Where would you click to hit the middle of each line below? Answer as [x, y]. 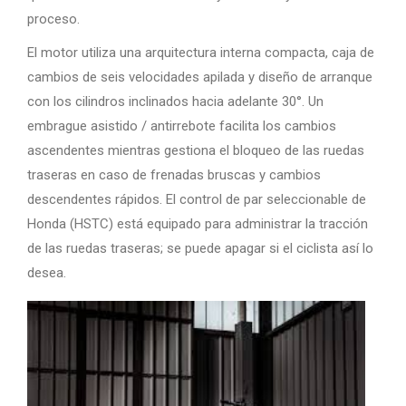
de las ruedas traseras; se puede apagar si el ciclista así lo [200, 248]
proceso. [53, 19]
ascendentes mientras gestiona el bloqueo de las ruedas [196, 150]
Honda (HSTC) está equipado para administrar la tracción [198, 223]
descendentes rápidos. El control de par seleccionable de [197, 199]
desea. [47, 272]
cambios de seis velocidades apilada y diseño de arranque [200, 77]
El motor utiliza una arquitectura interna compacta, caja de [201, 52]
